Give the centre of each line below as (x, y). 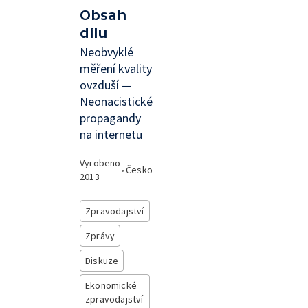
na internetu (111, 134)
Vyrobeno (100, 163)
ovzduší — (106, 85)
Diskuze (102, 261)
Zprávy (100, 236)
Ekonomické (111, 285)
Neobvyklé (107, 52)
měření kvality (116, 68)
